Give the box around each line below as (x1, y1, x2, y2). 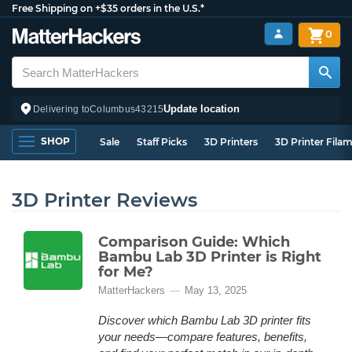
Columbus (90, 103, 136, 115)
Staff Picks (137, 136, 187, 148)
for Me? (98, 263, 153, 280)
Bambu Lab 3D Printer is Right (98, 248, 321, 266)
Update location (163, 102, 240, 115)
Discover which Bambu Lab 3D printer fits (98, 313, 311, 327)
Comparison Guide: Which (98, 233, 290, 251)
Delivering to (33, 103, 90, 115)
